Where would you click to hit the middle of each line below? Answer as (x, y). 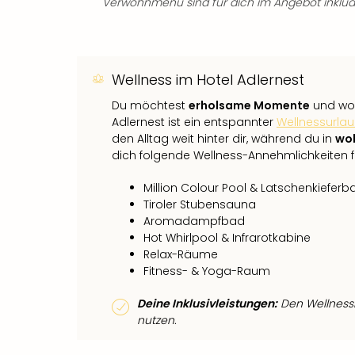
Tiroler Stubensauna (200, 204)
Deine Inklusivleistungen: (207, 303)
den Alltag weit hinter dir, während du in (223, 138)
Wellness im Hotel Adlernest (208, 79)
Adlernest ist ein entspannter (194, 122)
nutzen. (157, 320)
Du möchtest (150, 105)
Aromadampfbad (194, 221)
